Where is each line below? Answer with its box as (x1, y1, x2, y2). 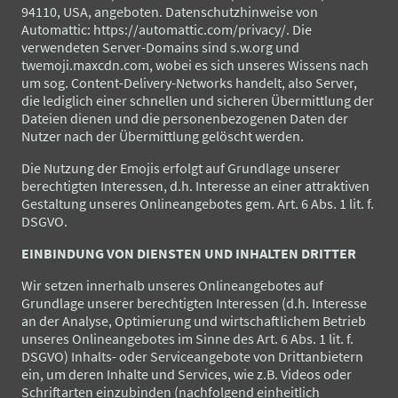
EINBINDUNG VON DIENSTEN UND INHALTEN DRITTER (21, 243, 356, 262)
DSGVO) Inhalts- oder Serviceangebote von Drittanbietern (21, 346, 363, 365)
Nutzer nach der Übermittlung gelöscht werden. (21, 126, 304, 145)
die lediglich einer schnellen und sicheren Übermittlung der (21, 91, 374, 109)
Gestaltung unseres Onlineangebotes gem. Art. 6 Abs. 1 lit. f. (21, 194, 374, 212)
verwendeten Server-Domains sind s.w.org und (21, 37, 299, 56)
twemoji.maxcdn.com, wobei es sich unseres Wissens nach (21, 55, 369, 74)
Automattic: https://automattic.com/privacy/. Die (21, 20, 312, 38)
